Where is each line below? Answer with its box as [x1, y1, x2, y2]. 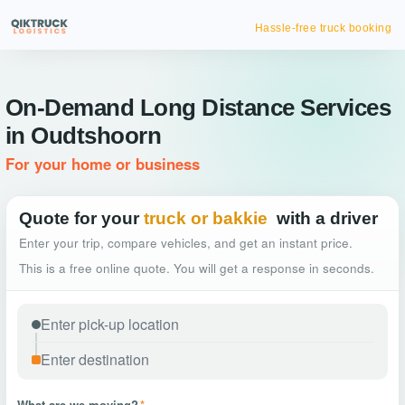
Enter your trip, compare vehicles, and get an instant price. [19, 234, 353, 251]
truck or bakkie [144, 209, 268, 228]
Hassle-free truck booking [254, 22, 391, 34]
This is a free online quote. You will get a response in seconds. [19, 259, 374, 277]
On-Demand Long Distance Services [5, 94, 391, 121]
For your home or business [5, 153, 200, 174]
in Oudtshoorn [5, 122, 162, 149]
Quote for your [19, 209, 139, 228]
